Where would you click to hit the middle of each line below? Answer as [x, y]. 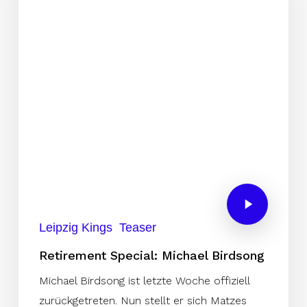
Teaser [137, 227]
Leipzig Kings [75, 227]
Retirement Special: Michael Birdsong [151, 255]
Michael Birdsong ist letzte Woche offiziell [144, 280]
